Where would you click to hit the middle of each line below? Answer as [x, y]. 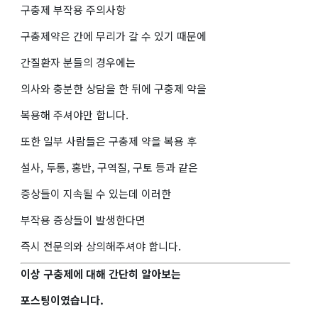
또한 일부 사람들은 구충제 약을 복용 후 [109, 141]
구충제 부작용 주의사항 [73, 9]
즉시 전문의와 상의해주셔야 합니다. [101, 246]
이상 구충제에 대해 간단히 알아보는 [101, 273]
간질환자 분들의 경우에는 [78, 62]
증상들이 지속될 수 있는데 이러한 [96, 193]
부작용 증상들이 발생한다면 [83, 219]
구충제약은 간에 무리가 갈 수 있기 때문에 [114, 35]
